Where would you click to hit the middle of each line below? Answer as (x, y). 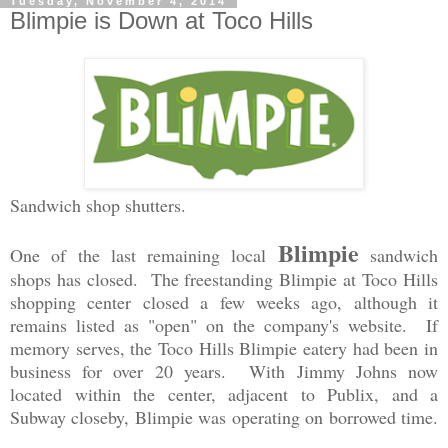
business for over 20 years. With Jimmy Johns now (224, 371)
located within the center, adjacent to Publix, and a (224, 394)
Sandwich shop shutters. (98, 205)
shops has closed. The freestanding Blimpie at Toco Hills (224, 279)
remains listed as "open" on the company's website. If (224, 325)
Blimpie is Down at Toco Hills (161, 20)
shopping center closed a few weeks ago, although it (224, 302)
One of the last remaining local (144, 255)
